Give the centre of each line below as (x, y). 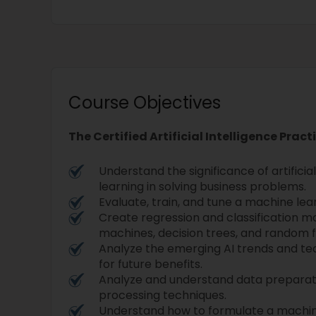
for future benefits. (152, 264)
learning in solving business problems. (202, 187)
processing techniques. (163, 295)
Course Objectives (145, 103)
